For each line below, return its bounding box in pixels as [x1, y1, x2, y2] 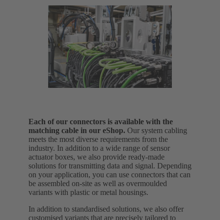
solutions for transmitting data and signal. [28, 162, 155, 170]
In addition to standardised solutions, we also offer [28, 205, 184, 214]
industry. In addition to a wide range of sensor [28, 144, 170, 153]
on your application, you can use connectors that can [28, 170, 191, 179]
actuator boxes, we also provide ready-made [28, 153, 165, 162]
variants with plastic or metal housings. [28, 188, 148, 197]
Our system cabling [127, 126, 187, 135]
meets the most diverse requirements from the [28, 135, 168, 144]
